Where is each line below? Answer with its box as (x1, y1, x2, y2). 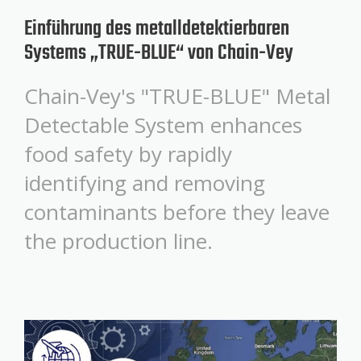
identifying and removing (24, 168, 265, 198)
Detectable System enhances (24, 110, 302, 140)
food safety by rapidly (24, 139, 232, 169)
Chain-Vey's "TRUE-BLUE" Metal (24, 81, 330, 111)
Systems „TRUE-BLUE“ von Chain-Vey (24, 37, 293, 70)
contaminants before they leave (24, 197, 330, 227)
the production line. (24, 226, 213, 256)
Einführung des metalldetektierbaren (24, 13, 289, 46)
